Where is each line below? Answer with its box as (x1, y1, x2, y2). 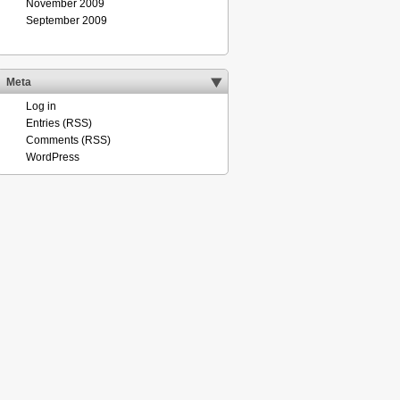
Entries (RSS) (26, 117, 92, 129)
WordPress (26, 151, 79, 163)
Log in (26, 100, 56, 112)
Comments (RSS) (26, 134, 111, 146)
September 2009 (26, 14, 107, 27)
